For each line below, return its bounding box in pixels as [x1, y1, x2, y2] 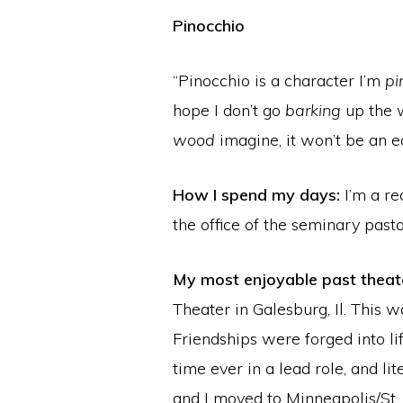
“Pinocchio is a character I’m [173, 70, 385, 92]
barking [285, 100, 341, 121]
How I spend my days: [173, 184, 340, 206]
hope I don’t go [173, 100, 285, 121]
